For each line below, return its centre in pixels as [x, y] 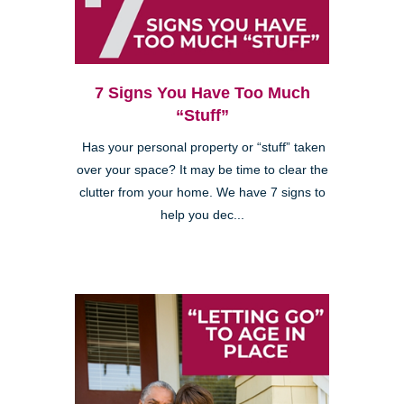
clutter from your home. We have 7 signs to [202, 193]
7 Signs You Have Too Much [202, 93]
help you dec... [202, 216]
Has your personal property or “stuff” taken [202, 148]
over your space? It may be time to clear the [202, 170]
